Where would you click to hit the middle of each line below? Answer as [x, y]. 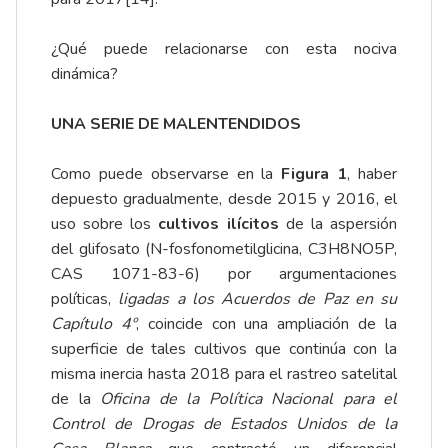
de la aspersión [338, 224]
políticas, [85, 299]
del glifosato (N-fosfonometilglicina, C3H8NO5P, [224, 249]
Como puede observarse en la [166, 174]
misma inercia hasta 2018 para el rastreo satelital [224, 374]
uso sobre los [105, 224]
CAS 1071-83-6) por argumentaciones [224, 274]
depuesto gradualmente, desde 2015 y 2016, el [224, 199]
